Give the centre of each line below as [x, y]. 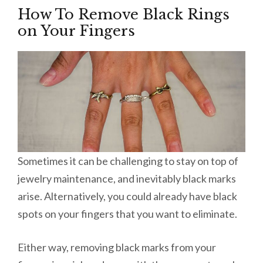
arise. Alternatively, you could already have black [127, 196]
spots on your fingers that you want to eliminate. [128, 214]
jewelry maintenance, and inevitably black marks [127, 179]
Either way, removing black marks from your [117, 247]
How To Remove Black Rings [124, 15]
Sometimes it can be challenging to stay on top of [128, 161]
